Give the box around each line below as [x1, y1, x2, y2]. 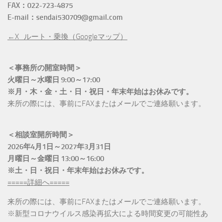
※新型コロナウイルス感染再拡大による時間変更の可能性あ [7, 209, 208, 218]
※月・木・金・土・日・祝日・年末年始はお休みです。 [7, 87, 193, 96]
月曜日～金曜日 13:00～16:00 [7, 154, 104, 163]
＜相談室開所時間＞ [7, 130, 74, 139]
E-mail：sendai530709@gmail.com [7, 12, 123, 22]
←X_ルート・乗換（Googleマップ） [7, 32, 127, 41]
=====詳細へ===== [7, 177, 69, 187]
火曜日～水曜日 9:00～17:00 [7, 75, 100, 84]
